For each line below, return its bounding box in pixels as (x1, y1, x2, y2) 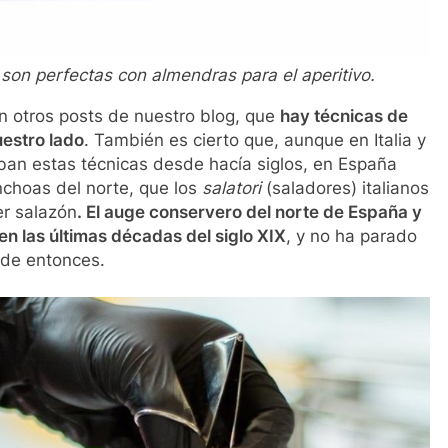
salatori (201, 177, 261, 198)
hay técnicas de (280, 105, 408, 126)
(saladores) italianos (260, 177, 429, 198)
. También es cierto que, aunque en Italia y (83, 129, 426, 150)
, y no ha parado (286, 225, 417, 246)
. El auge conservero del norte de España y (76, 201, 422, 222)
